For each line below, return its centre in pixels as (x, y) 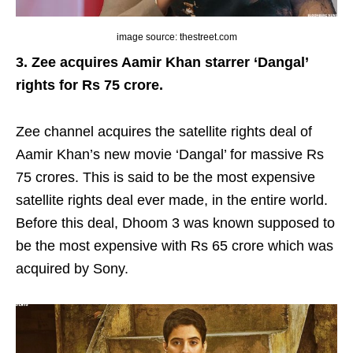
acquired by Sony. (72, 268)
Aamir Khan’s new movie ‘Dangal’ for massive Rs (170, 154)
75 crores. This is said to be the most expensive (165, 177)
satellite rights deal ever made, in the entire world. (172, 200)
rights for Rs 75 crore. (89, 85)
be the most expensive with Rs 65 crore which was (175, 245)
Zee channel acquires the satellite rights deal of (164, 131)
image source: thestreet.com (176, 37)
